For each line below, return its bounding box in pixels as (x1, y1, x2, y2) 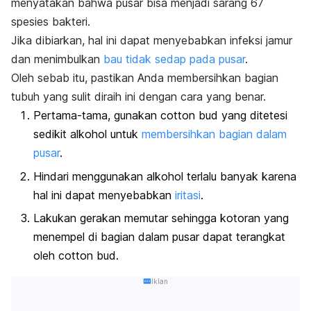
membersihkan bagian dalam (142, 127, 287, 142)
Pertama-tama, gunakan (33, 108, 160, 123)
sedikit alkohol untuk (33, 127, 142, 142)
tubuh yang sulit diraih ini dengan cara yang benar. (11, 90, 266, 104)
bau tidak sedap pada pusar (103, 52, 245, 67)
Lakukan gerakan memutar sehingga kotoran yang (33, 211, 289, 226)
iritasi (175, 187, 201, 202)
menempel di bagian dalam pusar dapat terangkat (33, 230, 285, 244)
